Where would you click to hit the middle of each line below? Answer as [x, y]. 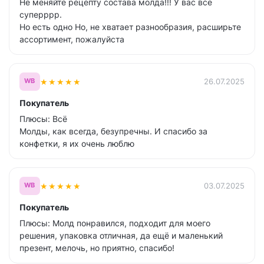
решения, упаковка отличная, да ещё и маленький [121, 235]
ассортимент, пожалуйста [72, 39]
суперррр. [41, 14]
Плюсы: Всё [43, 119]
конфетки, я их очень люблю [77, 143]
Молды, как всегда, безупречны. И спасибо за [113, 131]
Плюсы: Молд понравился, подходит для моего [115, 223]
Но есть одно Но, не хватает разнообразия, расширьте [130, 27]
